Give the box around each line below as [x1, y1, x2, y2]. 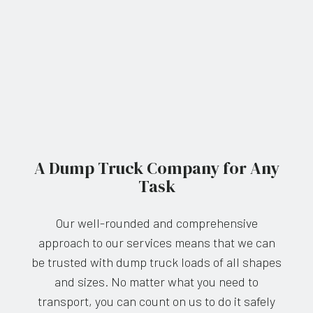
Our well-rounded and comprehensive [55, 215, 258, 231]
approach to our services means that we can [38, 235, 275, 251]
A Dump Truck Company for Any [34, 156, 279, 180]
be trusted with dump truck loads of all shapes [31, 254, 282, 270]
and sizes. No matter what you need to [54, 274, 259, 290]
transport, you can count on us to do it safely [38, 293, 275, 310]
